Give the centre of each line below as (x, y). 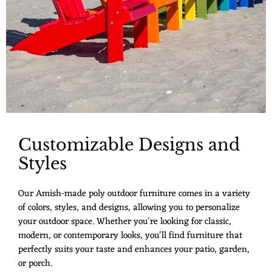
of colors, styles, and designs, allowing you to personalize (129, 208)
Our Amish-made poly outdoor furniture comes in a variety (134, 194)
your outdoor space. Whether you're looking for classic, (125, 222)
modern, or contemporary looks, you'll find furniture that (130, 236)
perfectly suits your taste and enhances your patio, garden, (134, 250)
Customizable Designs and (129, 145)
